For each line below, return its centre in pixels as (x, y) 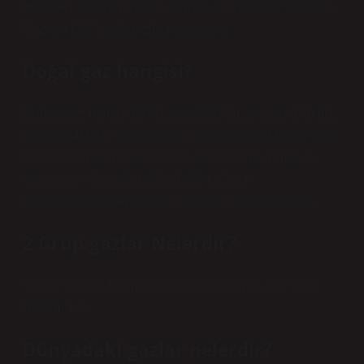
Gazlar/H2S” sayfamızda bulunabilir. (126, 29)
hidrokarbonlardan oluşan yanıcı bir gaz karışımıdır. (169, 201)
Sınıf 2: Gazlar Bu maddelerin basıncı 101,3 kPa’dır (169, 286)
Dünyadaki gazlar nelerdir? (147, 350)
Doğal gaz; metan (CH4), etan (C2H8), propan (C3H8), (179, 113)
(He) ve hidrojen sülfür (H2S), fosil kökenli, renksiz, (168, 157)
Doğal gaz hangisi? (108, 71)
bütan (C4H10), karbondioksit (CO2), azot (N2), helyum (180, 135)
